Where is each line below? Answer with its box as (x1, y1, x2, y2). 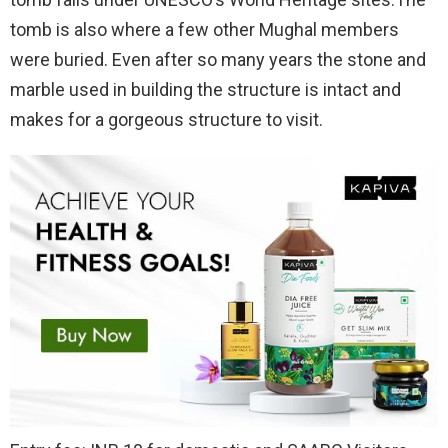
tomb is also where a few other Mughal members (10, 19, 399, 41)
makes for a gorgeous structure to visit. (10, 109, 323, 131)
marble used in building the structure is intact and (10, 79, 401, 101)
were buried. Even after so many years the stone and (10, 49, 426, 71)
